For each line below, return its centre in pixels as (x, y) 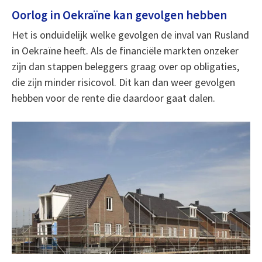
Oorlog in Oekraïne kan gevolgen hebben (119, 15)
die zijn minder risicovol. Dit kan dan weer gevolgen (123, 82)
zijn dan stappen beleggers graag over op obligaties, (125, 66)
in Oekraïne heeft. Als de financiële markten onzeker (125, 51)
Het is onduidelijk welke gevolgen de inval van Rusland (130, 35)
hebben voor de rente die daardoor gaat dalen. (113, 98)
